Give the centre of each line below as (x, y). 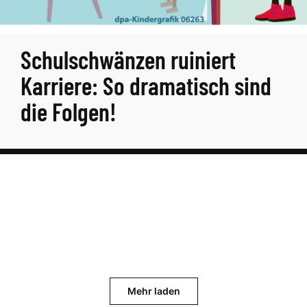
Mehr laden (153, 291)
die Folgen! (69, 111)
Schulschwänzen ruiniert (128, 59)
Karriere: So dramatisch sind (146, 85)
